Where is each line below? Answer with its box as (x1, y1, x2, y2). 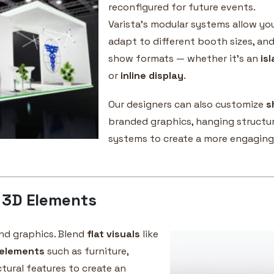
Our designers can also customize (108, 97, 266, 111)
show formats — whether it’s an (108, 51, 261, 65)
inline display (120, 68, 183, 82)
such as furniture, (45, 244, 128, 257)
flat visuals (87, 227, 140, 240)
